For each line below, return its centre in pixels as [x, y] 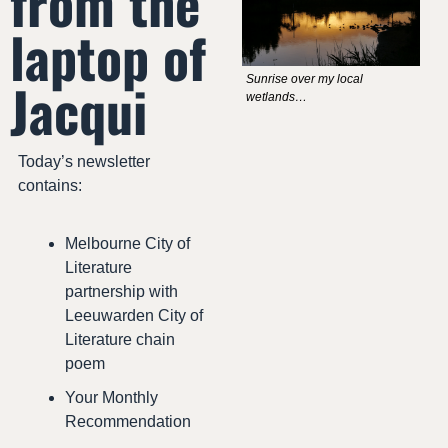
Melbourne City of [127, 244]
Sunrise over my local [304, 78]
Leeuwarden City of [134, 316]
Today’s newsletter [84, 162]
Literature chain [120, 340]
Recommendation [128, 422]
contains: [50, 186]
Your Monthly [111, 398]
